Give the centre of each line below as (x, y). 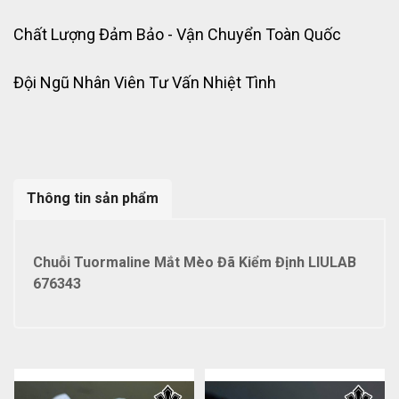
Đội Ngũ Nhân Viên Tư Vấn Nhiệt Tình (145, 82)
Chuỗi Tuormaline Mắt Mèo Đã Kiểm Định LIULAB (195, 262)
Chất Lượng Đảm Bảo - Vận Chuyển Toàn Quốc (177, 34)
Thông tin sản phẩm (93, 198)
